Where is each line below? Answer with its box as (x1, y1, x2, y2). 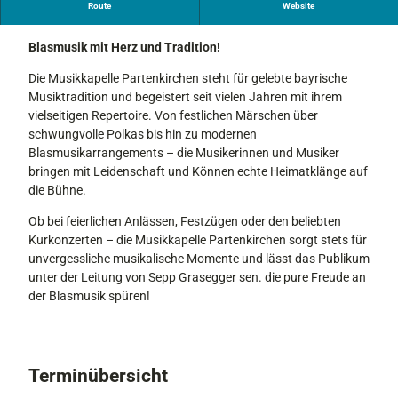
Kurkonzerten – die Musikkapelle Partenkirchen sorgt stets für (28, 232, 367, 247)
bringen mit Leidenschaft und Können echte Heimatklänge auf (28, 163, 368, 179)
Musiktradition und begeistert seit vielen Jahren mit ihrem (28, 89, 342, 104)
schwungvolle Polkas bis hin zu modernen (28, 126, 257, 141)
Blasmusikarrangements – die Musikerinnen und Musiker (28, 145, 339, 160)
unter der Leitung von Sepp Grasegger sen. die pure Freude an (28, 269, 366, 284)
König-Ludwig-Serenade (28, 8, 168, 23)
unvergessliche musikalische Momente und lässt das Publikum (28, 251, 370, 266)
